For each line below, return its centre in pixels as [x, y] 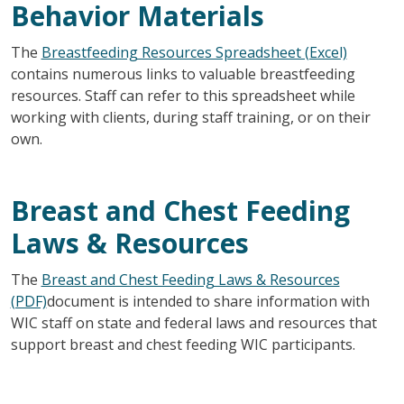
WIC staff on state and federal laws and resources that [193, 322]
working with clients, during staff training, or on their [190, 117]
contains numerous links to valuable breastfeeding [183, 73]
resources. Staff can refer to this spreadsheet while [183, 95]
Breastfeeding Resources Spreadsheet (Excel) [194, 52]
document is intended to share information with [208, 301]
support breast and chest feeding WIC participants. [183, 344]
